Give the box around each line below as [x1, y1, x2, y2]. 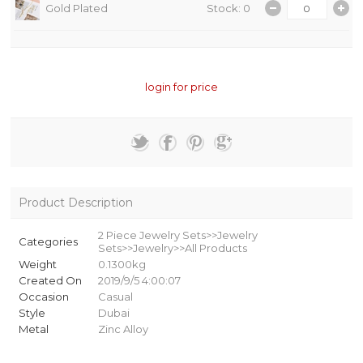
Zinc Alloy [98, 322, 149, 336]
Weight [19, 258, 58, 271]
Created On [19, 274, 83, 288]
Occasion [19, 290, 70, 304]
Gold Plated [45, 2, 109, 15]
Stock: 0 [207, 2, 251, 15]
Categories [19, 235, 79, 249]
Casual [98, 290, 134, 304]
